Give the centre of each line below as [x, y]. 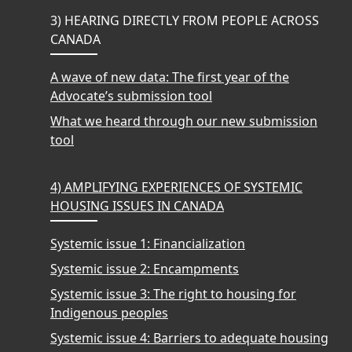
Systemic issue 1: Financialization [148, 243]
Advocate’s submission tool [131, 95]
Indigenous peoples [109, 312]
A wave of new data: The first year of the [170, 77]
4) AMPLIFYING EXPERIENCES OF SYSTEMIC [176, 187]
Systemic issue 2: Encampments [145, 268]
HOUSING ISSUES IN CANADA [137, 205]
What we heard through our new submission [184, 121]
